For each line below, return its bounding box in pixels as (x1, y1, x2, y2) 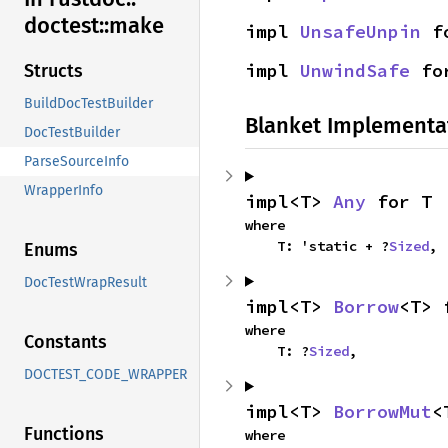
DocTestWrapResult (24, 274, 147, 292)
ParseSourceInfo (24, 153, 129, 171)
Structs (24, 60, 83, 83)
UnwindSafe (300, 58, 410, 82)
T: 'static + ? (277, 236, 389, 255)
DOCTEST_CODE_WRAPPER (24, 366, 187, 384)
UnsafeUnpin (300, 19, 421, 43)
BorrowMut (333, 399, 432, 423)
